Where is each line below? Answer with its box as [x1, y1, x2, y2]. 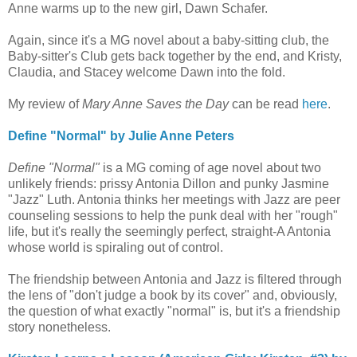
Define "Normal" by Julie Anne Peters [8, 128, 234, 143]
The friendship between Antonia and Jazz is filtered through [8, 272, 342, 286]
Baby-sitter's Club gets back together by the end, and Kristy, [8, 49, 342, 63]
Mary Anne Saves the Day [82, 96, 229, 111]
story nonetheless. [8, 320, 111, 334]
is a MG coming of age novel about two [103, 160, 321, 175]
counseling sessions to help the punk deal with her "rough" [8, 208, 338, 222]
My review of [8, 96, 82, 111]
